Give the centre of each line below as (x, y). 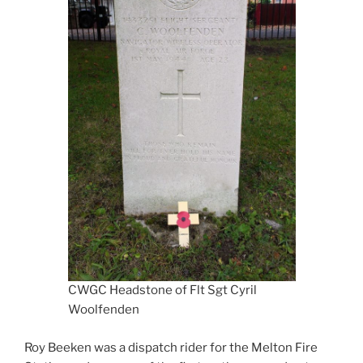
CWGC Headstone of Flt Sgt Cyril (162, 290)
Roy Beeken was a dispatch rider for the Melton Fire (171, 347)
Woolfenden (103, 310)
